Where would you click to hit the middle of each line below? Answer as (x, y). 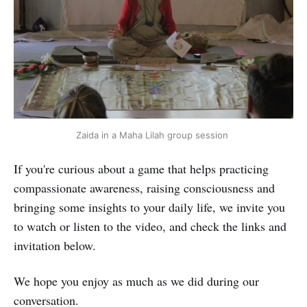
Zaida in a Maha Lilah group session (153, 135)
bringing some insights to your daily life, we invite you (149, 207)
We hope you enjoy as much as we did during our (136, 281)
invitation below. (55, 246)
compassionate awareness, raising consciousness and (144, 188)
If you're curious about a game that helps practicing (141, 169)
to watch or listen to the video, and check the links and (150, 226)
